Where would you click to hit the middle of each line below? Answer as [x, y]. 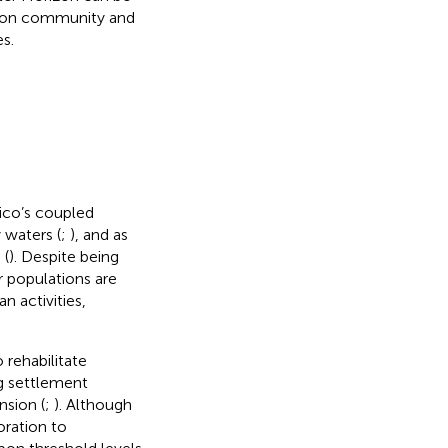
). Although [92, 404]
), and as [98, 234]
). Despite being [63, 256]
